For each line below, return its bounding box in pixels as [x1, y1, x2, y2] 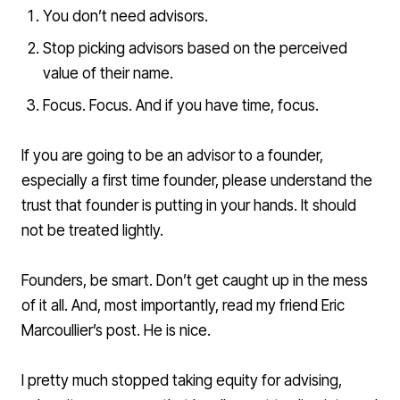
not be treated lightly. [21, 221, 163, 240]
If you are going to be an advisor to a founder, [21, 146, 323, 165]
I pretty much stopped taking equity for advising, [21, 371, 342, 390]
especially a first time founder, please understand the [21, 171, 372, 190]
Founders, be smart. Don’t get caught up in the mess [21, 271, 368, 290]
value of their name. [42, 64, 173, 83]
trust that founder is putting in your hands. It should [21, 196, 356, 215]
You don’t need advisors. [42, 7, 208, 26]
